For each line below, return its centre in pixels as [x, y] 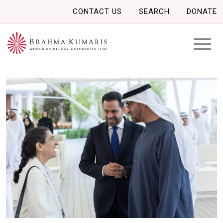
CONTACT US [97, 11]
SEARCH [154, 11]
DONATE [202, 11]
